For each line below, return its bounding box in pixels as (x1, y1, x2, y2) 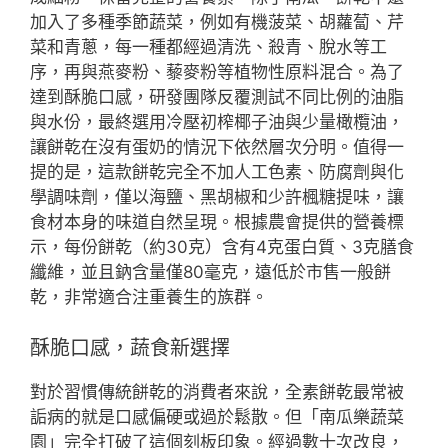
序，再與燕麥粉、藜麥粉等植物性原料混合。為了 (30, 62, 404, 82)
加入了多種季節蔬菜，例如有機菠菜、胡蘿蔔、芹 (30, 12, 404, 32)
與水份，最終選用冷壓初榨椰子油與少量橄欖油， (30, 112, 404, 132)
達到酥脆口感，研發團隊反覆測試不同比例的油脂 (30, 87, 404, 107)
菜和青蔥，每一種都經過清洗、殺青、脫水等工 (30, 37, 387, 57)
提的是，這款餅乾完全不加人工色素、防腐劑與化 (30, 162, 404, 182)
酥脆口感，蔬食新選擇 (30, 335, 230, 360)
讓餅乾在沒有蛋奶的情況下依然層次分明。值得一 (30, 137, 404, 157)
